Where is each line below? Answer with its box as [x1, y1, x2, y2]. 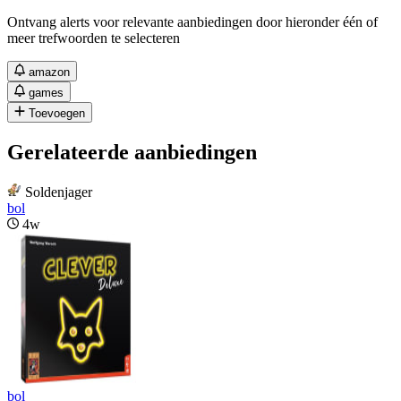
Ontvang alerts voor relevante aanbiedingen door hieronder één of [7, 13, 378, 30]
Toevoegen [29, 106, 86, 120]
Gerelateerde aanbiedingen [7, 140, 257, 164]
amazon [29, 64, 71, 79]
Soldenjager [25, 183, 92, 200]
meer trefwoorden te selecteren [7, 30, 180, 46]
